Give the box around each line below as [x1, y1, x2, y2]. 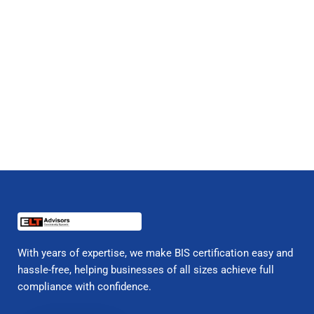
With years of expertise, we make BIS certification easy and [18, 247, 293, 260]
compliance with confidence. [18, 280, 151, 294]
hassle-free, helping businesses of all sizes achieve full [18, 264, 274, 277]
